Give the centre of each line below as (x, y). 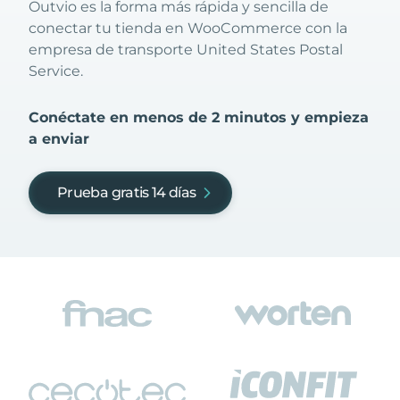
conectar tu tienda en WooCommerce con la (188, 28)
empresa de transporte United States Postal (186, 50)
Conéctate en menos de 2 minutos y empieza (199, 117)
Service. (56, 71)
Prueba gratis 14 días (127, 192)
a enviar (59, 139)
